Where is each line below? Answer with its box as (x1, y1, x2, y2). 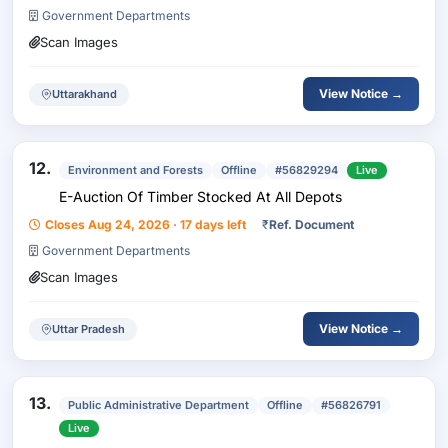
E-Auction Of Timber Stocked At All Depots (59, 188, 342, 205)
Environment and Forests (68, 163, 203, 177)
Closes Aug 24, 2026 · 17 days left (45, 217, 246, 232)
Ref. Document (269, 217, 354, 232)
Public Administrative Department (68, 398, 249, 412)
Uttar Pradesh (52, 321, 125, 336)
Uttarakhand (52, 86, 117, 101)
